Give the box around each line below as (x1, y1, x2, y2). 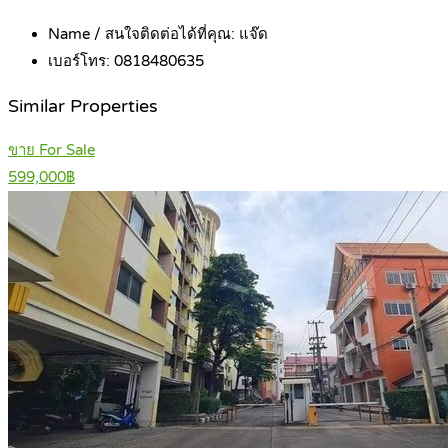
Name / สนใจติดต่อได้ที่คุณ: (48, 25, 239, 44)
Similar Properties (8, 95, 158, 117)
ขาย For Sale (8, 141, 95, 160)
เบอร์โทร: (48, 52, 114, 71)
